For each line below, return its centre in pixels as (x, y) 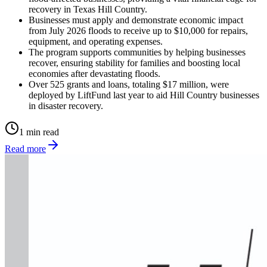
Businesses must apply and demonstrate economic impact (136, 20)
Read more (25, 148)
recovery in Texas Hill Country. (88, 9)
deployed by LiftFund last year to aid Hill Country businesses (144, 95)
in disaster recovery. (66, 105)
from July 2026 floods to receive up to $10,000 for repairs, (138, 30)
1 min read (39, 132)
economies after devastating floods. (94, 73)
